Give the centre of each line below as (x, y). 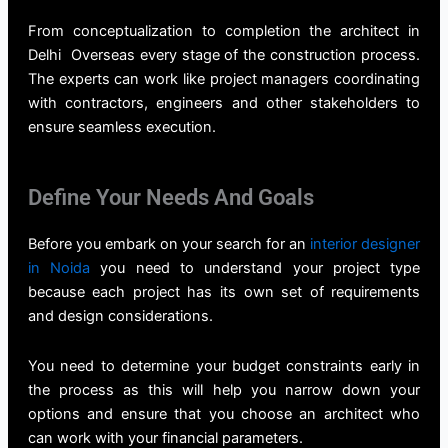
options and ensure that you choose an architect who (224, 413)
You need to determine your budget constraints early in (224, 365)
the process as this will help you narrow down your (224, 389)
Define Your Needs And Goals (170, 198)
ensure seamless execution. (121, 126)
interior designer (365, 244)
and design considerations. (120, 316)
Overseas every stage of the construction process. (240, 54)
